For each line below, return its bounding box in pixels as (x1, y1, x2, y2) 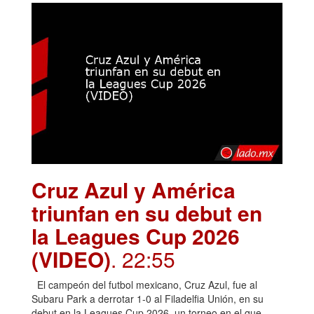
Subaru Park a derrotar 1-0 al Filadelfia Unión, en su (32, 291, 264, 306)
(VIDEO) (32, 243, 111, 274)
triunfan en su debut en (32, 197, 262, 228)
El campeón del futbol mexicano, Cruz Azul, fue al (32, 277, 257, 292)
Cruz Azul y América (32, 174, 235, 205)
